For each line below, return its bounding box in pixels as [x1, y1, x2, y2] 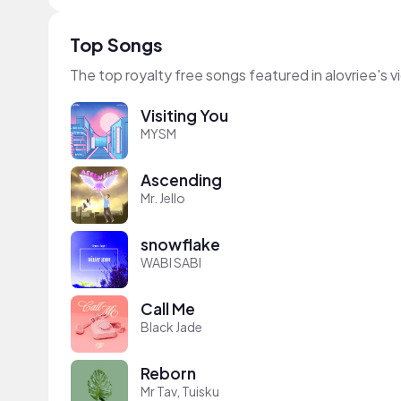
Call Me [141, 298, 195, 319]
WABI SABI [141, 253, 201, 270]
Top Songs [70, 33, 163, 55]
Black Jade [141, 318, 202, 335]
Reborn [141, 363, 196, 383]
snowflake [141, 234, 220, 254]
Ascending [141, 169, 222, 190]
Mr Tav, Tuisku [141, 382, 219, 399]
